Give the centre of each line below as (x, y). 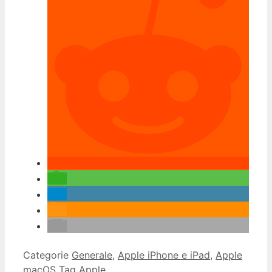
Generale (92, 255)
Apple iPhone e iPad (164, 255)
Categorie (47, 255)
